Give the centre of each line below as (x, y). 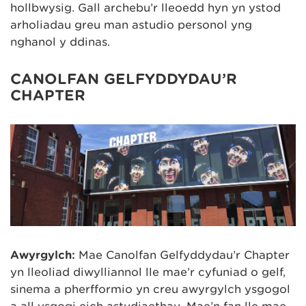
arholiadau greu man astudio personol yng (131, 25)
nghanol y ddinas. (60, 42)
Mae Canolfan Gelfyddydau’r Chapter (182, 255)
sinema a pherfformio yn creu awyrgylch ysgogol (150, 289)
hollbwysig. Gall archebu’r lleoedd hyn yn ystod (145, 8)
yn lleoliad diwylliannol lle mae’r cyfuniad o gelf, (148, 272)
